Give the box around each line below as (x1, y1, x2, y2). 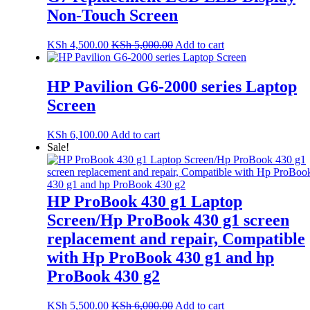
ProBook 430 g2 (47, 266, 160, 285)
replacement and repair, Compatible (47, 229, 305, 248)
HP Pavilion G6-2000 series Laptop (47, 77, 297, 95)
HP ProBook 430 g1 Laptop (47, 192, 242, 210)
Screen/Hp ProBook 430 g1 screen (47, 210, 289, 229)
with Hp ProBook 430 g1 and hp (47, 248, 274, 266)
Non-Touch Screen (47, 6, 178, 25)
